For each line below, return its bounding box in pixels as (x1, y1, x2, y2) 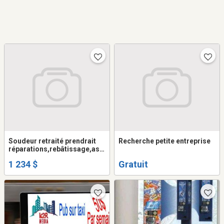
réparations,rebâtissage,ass (8, 145, 103, 153)
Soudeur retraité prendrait (8, 137, 96, 145)
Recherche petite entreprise (118, 137, 210, 145)
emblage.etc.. (8, 153, 54, 161)
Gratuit (118, 158, 148, 169)
